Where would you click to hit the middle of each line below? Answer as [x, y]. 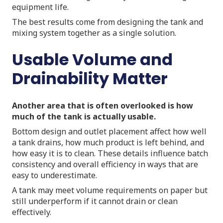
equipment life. [40, 7]
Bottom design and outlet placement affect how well [109, 131]
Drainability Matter [90, 78]
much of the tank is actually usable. [84, 116]
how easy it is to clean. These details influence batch [110, 153]
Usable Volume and [92, 59]
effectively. [32, 212]
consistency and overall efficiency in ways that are [105, 164]
